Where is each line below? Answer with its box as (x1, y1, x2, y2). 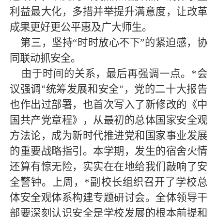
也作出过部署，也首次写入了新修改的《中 (10, 99, 207, 110)
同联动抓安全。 (10, 52, 81, 64)
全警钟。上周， (10, 176, 85, 188)
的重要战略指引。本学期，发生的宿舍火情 (10, 145, 207, 157)
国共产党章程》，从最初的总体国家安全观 (10, 114, 207, 126)
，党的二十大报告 (123, 83, 208, 95)
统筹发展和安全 (45, 83, 119, 95)
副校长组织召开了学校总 (90, 176, 208, 188)
